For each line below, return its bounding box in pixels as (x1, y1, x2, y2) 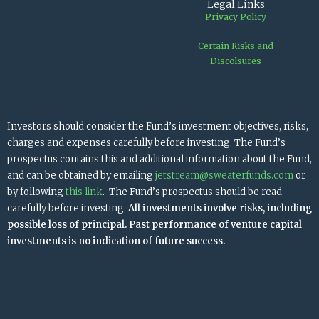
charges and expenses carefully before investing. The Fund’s (7, 136, 286, 149)
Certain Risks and (198, 40, 273, 51)
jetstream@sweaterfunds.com (155, 169, 293, 182)
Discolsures (210, 55, 261, 66)
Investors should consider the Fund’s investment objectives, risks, (7, 120, 308, 132)
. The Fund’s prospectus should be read (103, 185, 282, 198)
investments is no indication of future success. (7, 234, 227, 247)
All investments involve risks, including (128, 202, 312, 214)
